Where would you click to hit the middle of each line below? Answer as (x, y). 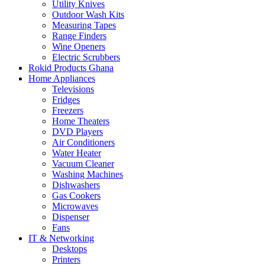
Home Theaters (81, 121)
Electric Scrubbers (86, 57)
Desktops (70, 248)
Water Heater (77, 153)
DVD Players (77, 131)
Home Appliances (62, 78)
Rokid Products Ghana (71, 67)
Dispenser (71, 216)
